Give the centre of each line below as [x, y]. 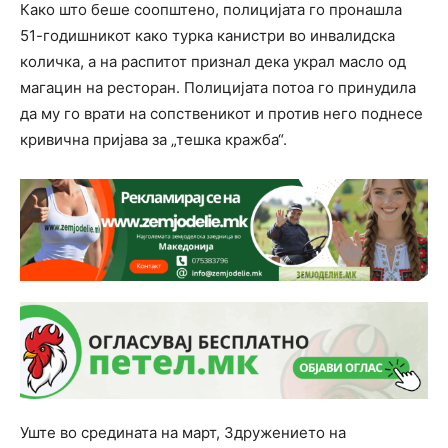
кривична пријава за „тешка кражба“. [153, 139]
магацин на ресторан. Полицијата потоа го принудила [218, 87]
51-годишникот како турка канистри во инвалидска [207, 35]
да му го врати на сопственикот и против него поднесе [221, 113]
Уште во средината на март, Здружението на [183, 432]
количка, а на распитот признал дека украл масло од [213, 61]
